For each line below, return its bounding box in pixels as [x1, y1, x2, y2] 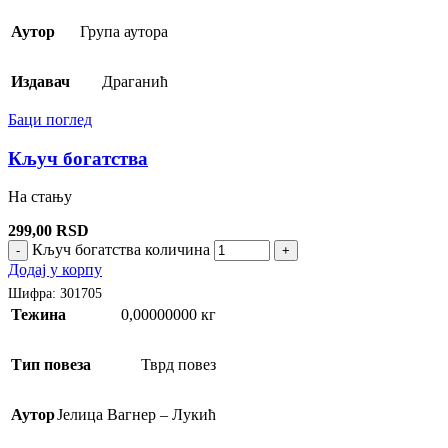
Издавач [11, 73, 70, 91]
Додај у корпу [8, 261, 102, 279]
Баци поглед [8, 111, 92, 129]
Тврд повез [141, 355, 216, 373]
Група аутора [80, 23, 168, 41]
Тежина [11, 305, 66, 323]
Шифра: [8, 285, 60, 302]
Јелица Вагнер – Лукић [57, 405, 216, 423]
